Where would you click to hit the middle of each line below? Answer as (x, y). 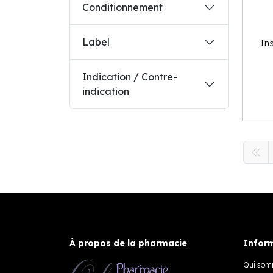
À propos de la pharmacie (128, 243)
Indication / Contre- (130, 77)
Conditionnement (122, 7)
